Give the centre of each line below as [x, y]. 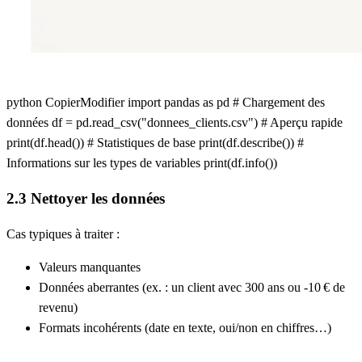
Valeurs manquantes [90, 267]
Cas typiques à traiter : [63, 234]
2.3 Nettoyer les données [86, 199]
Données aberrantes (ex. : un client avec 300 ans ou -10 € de [192, 287]
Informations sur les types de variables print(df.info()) [142, 163]
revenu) [58, 307]
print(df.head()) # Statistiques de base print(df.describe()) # [155, 143]
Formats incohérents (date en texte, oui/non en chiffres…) [185, 327]
